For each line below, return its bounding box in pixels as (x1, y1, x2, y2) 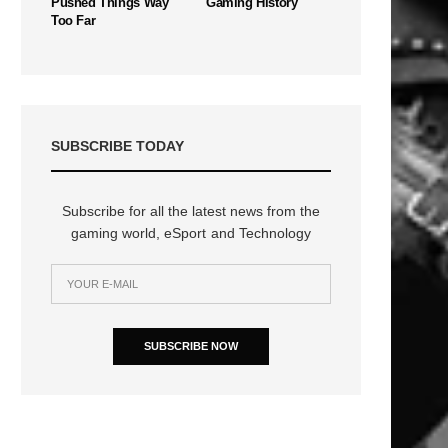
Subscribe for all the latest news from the (61, 202, 321, 219)
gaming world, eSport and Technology (71, 224, 311, 241)
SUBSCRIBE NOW (144, 339, 238, 352)
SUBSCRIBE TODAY (51, 137, 184, 154)
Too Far (51, 12, 96, 28)
